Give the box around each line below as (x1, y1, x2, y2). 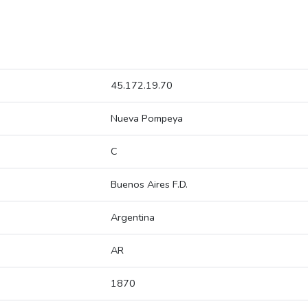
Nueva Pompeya (111, 111, 183, 126)
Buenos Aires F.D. (111, 177, 188, 192)
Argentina (111, 210, 155, 225)
